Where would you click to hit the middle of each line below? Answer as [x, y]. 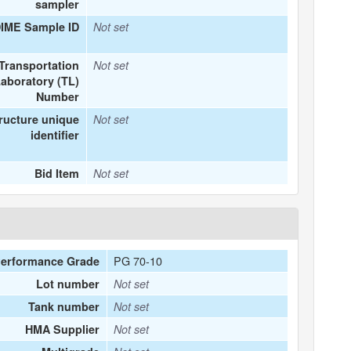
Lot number [68, 284]
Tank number [64, 306]
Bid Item [57, 173]
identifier [55, 135]
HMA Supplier [63, 329]
